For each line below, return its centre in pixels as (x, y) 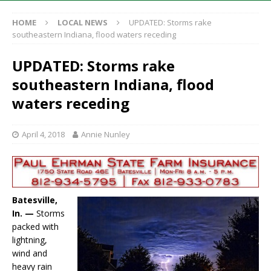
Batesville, (35, 200)
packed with (35, 227)
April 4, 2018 (43, 135)
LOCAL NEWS (83, 23)
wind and (30, 253)
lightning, (30, 240)
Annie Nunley (106, 135)
